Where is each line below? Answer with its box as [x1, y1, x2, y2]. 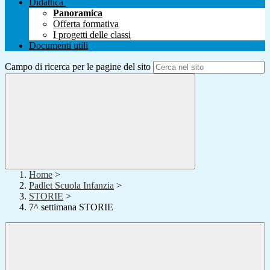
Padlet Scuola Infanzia [29, 180, 114, 191]
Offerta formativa [53, 19, 119, 30]
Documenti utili [29, 40, 88, 51]
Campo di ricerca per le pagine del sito [5, 61, 151, 72]
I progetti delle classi [53, 30, 131, 40]
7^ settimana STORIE [29, 202, 113, 213]
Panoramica [53, 8, 102, 19]
